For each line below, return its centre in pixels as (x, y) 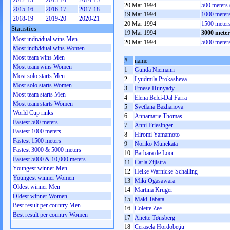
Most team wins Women (42, 67)
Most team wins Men (39, 57)
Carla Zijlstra (150, 162)
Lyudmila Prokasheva (161, 79)
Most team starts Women (43, 104)
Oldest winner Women (40, 196)
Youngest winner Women (44, 178)
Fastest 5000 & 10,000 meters (49, 159)
